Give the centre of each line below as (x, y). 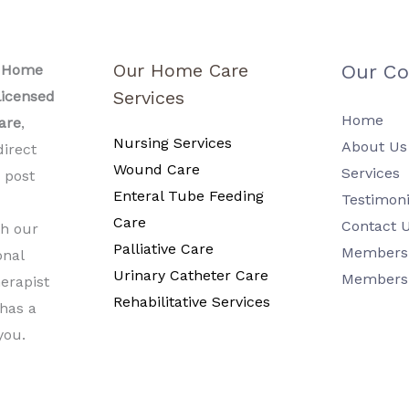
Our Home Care (181, 70)
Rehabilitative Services (192, 302)
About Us (374, 147)
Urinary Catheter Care (191, 275)
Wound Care (157, 169)
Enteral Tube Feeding (189, 196)
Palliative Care (163, 249)
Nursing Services (173, 143)
